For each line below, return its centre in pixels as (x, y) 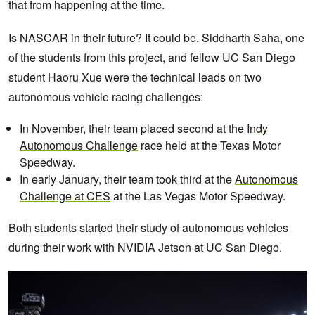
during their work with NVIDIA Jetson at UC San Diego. (147, 247)
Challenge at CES (65, 196)
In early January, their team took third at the (127, 179)
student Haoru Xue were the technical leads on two (135, 77)
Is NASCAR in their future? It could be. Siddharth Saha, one (156, 38)
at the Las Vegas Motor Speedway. (198, 196)
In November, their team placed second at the (133, 129)
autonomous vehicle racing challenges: (106, 97)
